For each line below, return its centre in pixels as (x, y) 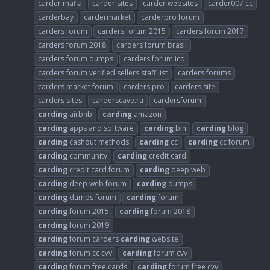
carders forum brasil (152, 45)
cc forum (234, 142)
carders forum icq (154, 58)
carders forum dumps (76, 58)
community (87, 155)
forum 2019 (88, 225)
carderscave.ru (118, 100)
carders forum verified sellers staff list (103, 72)
